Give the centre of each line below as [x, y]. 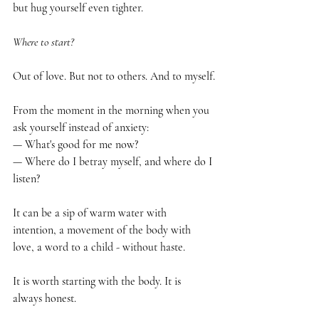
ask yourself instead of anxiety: [81, 127]
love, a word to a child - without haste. [99, 247]
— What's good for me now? [75, 144]
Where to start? [43, 42]
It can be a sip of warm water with [91, 213]
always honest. [45, 298]
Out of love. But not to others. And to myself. [114, 76]
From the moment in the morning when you [113, 110]
